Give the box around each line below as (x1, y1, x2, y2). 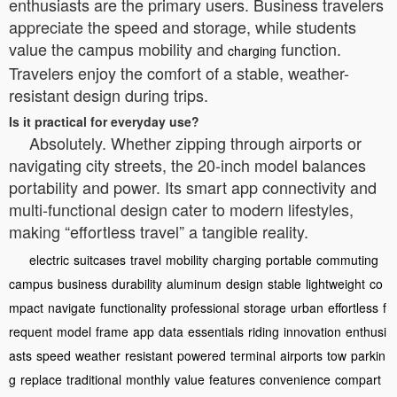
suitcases (74, 250, 126, 269)
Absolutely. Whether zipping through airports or (29, 130, 362, 154)
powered (177, 346, 226, 364)
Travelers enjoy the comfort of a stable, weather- (9, 60, 349, 84)
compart (335, 370, 381, 388)
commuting (316, 250, 378, 269)
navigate (48, 298, 96, 316)
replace (20, 370, 62, 388)
